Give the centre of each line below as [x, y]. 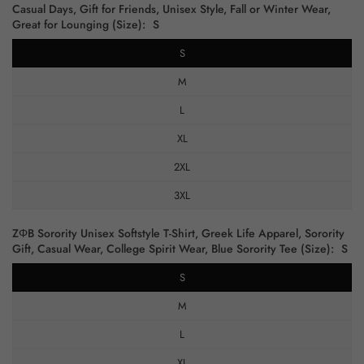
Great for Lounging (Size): [80, 24]
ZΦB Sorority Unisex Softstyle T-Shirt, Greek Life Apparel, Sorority [178, 233]
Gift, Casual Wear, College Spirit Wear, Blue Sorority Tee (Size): [175, 249]
